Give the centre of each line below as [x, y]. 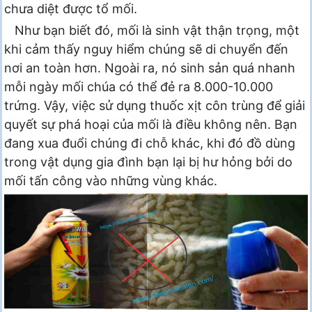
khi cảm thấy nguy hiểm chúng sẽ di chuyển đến [146, 49]
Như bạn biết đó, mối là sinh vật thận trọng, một [157, 31]
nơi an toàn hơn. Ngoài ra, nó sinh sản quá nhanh [150, 68]
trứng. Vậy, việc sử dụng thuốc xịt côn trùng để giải [155, 106]
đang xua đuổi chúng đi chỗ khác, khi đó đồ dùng [150, 143]
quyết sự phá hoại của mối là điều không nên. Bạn [151, 125]
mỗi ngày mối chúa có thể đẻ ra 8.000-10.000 [139, 87]
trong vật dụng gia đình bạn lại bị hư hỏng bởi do [148, 162]
